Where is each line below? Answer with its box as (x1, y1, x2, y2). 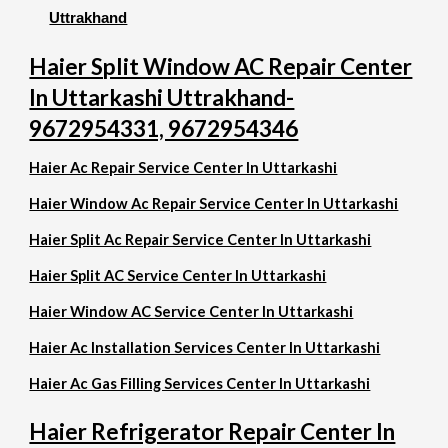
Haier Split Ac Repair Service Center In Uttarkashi (29, 231, 372, 248)
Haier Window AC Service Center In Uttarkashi (29, 303, 354, 320)
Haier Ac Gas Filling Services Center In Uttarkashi (29, 375, 371, 392)
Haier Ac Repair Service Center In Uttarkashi (29, 159, 338, 176)
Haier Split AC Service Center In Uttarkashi (29, 267, 327, 284)
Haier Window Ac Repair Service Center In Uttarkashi (29, 195, 399, 212)
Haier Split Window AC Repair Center (29, 53, 413, 80)
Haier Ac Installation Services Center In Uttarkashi (29, 339, 381, 356)
